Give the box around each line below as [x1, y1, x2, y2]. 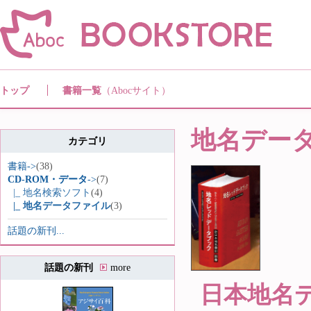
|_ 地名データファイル [8, 200, 110, 212]
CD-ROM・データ [8, 174, 87, 185]
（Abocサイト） [101, 85, 171, 96]
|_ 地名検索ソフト [8, 187, 91, 199]
